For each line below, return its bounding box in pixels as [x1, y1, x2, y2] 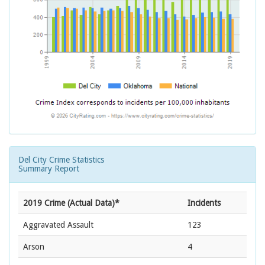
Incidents [188, 198, 221, 208]
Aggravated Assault [23, 220, 93, 230]
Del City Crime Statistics [18, 155, 104, 165]
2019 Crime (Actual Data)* [23, 198, 119, 208]
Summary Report [18, 164, 79, 174]
